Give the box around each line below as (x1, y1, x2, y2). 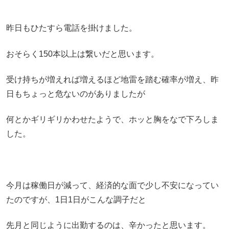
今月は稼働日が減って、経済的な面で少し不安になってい (6, 181, 219, 190)
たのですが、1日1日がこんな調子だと (6, 195, 146, 204)
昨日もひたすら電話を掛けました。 (6, 24, 137, 33)
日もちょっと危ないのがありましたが (6, 89, 145, 98)
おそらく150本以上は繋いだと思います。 (6, 49, 159, 58)
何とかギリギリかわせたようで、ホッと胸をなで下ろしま (6, 115, 219, 124)
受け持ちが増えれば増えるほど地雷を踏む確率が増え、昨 (6, 75, 219, 84)
